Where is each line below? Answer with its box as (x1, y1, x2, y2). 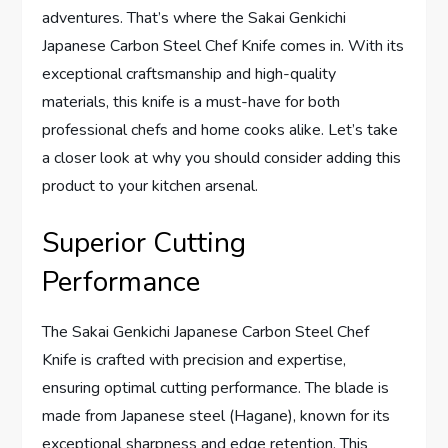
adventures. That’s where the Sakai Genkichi (42, 6, 347, 29)
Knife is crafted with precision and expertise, (42, 348, 347, 371)
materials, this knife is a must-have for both (42, 90, 341, 113)
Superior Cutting (42, 223, 247, 262)
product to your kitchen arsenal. (42, 174, 259, 197)
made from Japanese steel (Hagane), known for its (42, 404, 391, 427)
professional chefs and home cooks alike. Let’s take (42, 118, 399, 141)
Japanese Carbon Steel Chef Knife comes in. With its (42, 34, 405, 57)
